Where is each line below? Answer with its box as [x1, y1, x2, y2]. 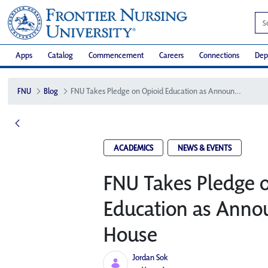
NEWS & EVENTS [177, 142, 232, 153]
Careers [159, 50, 184, 61]
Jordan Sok [132, 252, 168, 263]
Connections [199, 50, 239, 61]
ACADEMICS [113, 142, 153, 153]
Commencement [89, 50, 144, 61]
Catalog [48, 50, 73, 61]
